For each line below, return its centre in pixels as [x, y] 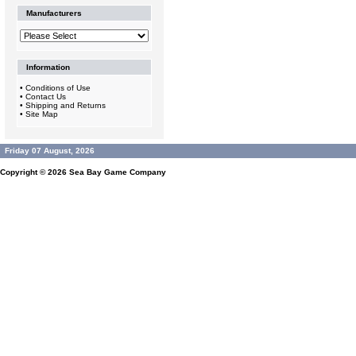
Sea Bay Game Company [118, 172]
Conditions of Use [58, 88]
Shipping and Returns [66, 105]
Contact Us [46, 97]
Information [48, 67]
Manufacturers [54, 13]
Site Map [42, 114]
